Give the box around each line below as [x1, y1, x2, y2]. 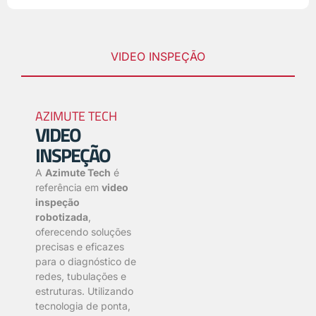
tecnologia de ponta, [35, 299, 130, 312]
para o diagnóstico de [35, 255, 136, 267]
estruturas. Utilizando [35, 284, 133, 297]
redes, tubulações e [35, 269, 126, 282]
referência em [35, 181, 102, 193]
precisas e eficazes [35, 240, 124, 253]
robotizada [35, 210, 88, 223]
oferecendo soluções [35, 225, 131, 238]
